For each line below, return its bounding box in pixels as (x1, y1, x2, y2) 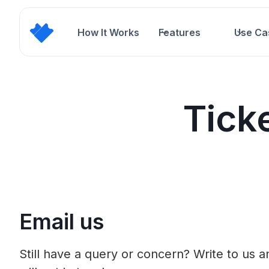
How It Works (77, 26, 139, 38)
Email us (19, 208, 104, 235)
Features (159, 26, 201, 38)
